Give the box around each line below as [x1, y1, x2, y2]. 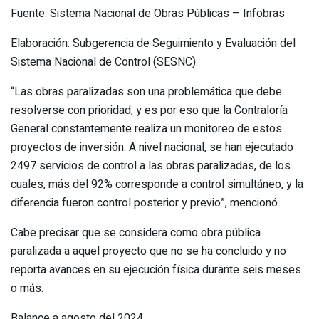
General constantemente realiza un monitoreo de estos [11, 120, 282, 137]
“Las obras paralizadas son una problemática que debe [11, 83, 282, 100]
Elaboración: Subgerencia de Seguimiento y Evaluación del [11, 34, 296, 52]
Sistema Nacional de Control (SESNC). [11, 53, 198, 70]
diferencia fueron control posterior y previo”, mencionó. [11, 194, 280, 211]
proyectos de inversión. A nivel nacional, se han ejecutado [11, 138, 293, 156]
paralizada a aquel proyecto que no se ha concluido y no [11, 242, 286, 260]
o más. [11, 279, 43, 297]
